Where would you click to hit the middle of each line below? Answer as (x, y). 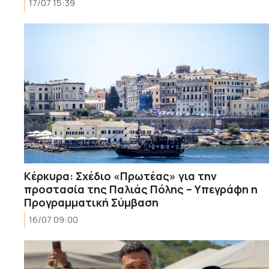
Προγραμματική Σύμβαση (91, 202)
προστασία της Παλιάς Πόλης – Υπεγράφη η (141, 189)
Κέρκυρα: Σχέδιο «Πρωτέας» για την (120, 176)
